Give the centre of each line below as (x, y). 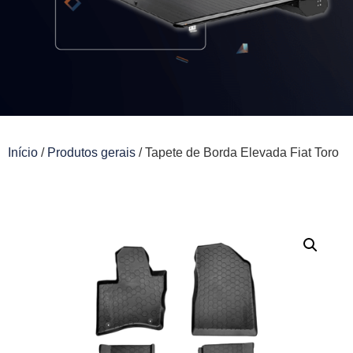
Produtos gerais (91, 152)
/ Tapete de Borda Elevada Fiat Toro (237, 152)
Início (23, 152)
